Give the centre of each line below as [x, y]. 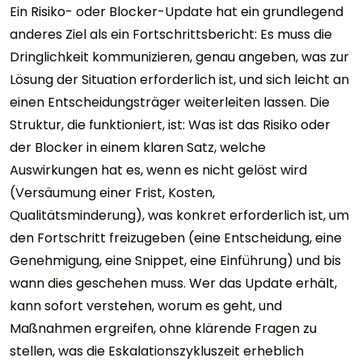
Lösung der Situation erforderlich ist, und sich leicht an [179, 79]
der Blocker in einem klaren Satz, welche [138, 147]
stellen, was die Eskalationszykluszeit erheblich [157, 351]
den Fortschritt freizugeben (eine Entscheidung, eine [176, 238]
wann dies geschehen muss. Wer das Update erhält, [173, 283]
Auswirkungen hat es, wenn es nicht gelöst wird [158, 170]
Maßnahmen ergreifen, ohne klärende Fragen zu [163, 328]
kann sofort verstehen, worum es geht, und [146, 305]
